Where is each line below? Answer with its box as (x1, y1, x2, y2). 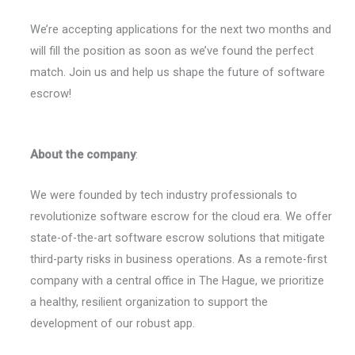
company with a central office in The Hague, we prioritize (29, 273, 324, 288)
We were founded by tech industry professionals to (29, 187, 297, 202)
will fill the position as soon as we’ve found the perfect (29, 43, 314, 58)
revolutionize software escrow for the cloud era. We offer (29, 208, 332, 223)
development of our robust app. (29, 315, 195, 330)
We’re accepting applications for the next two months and (29, 21, 331, 36)
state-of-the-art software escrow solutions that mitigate (29, 230, 325, 245)
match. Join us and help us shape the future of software (29, 64, 325, 79)
